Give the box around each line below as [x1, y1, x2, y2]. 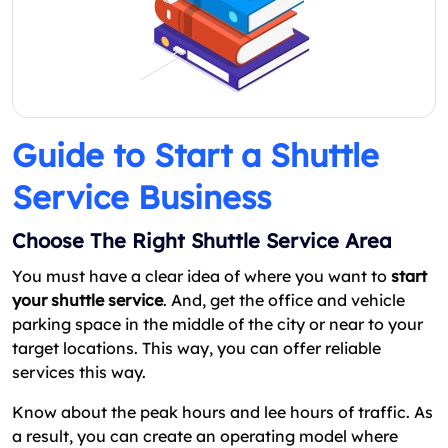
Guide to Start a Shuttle [12, 134, 379, 175]
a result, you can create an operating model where [12, 425, 398, 446]
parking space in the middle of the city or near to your [12, 313, 423, 334]
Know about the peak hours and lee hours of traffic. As [12, 401, 433, 422]
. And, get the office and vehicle [163, 289, 405, 310]
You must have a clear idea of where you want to [12, 265, 391, 286]
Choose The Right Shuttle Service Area [12, 227, 392, 253]
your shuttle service [12, 289, 163, 310]
